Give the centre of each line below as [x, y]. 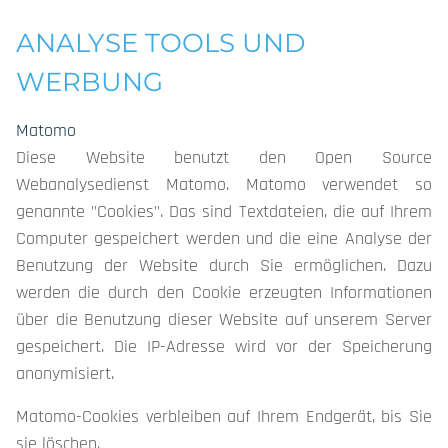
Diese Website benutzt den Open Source [224, 157]
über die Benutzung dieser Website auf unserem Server [224, 319]
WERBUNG [89, 81]
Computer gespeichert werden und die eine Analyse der [224, 238]
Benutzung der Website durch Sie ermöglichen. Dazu [224, 265]
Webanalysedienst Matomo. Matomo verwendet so [224, 184]
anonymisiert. [65, 373]
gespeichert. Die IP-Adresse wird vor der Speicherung [224, 346]
